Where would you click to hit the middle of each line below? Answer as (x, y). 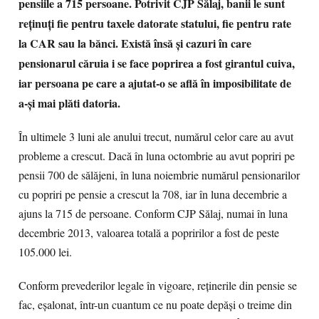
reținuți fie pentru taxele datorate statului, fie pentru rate (155, 23)
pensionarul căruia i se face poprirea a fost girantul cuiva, (157, 63)
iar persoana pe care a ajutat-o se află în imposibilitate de (155, 83)
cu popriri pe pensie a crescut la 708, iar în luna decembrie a (153, 194)
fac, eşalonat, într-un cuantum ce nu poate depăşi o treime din (155, 305)
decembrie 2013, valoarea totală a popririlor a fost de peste (149, 233)
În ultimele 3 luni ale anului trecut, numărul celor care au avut (156, 137)
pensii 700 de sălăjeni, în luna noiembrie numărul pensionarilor (159, 175)
